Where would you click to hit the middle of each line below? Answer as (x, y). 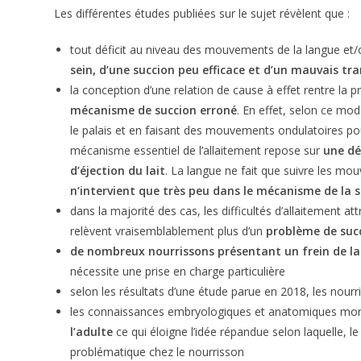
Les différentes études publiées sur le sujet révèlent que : (202, 13)
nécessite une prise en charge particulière (178, 271)
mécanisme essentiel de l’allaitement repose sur (197, 150)
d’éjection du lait (118, 170)
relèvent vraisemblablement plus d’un (168, 231)
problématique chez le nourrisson (158, 352)
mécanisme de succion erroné (154, 110)
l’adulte (92, 332)
